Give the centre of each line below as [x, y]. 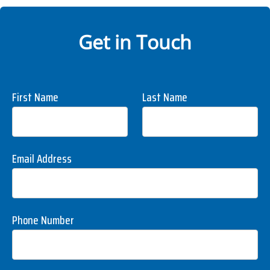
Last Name [165, 97]
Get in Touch [135, 42]
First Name [35, 97]
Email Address [42, 159]
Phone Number [43, 220]
